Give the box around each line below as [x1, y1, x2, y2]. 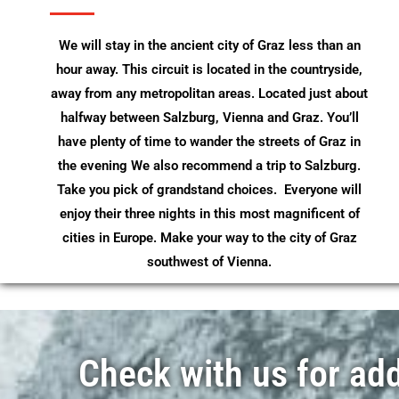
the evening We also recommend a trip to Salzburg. [58, 157, 361, 174]
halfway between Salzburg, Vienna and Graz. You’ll [60, 109, 359, 126]
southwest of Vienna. [147, 253, 272, 270]
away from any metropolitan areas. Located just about [51, 85, 368, 102]
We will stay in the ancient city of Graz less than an [58, 37, 361, 53]
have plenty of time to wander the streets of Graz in [58, 133, 361, 150]
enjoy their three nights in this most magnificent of [59, 205, 360, 222]
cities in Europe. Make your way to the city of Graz [61, 229, 357, 246]
